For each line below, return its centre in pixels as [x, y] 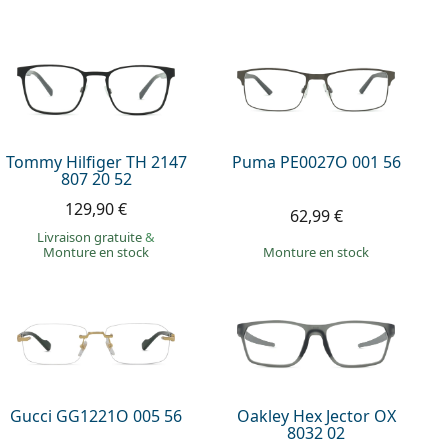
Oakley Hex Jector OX [316, 416]
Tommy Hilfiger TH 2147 [96, 161]
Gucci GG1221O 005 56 [96, 416]
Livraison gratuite [91, 236]
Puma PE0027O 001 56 [316, 161]
